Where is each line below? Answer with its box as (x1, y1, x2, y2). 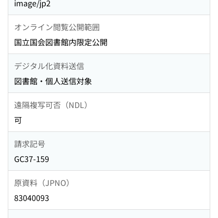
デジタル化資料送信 (14, 59, 84, 72)
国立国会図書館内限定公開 (14, 36, 108, 48)
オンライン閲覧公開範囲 (14, 20, 100, 33)
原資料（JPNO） (14, 176, 74, 188)
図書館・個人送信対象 (14, 75, 92, 87)
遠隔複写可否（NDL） (14, 98, 92, 110)
